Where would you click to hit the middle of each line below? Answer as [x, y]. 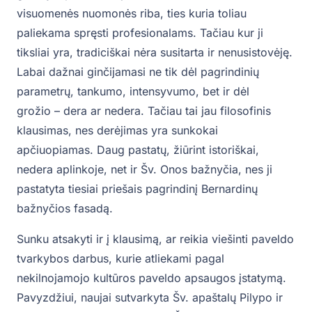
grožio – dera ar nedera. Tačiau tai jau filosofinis [144, 111]
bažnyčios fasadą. [65, 209]
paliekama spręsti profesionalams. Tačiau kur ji [140, 33]
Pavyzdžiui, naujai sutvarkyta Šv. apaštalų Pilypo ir [150, 298]
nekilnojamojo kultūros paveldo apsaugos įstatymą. [151, 278]
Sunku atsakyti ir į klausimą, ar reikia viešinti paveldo [155, 239]
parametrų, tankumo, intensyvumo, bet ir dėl [133, 92]
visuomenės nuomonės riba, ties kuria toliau [132, 14]
